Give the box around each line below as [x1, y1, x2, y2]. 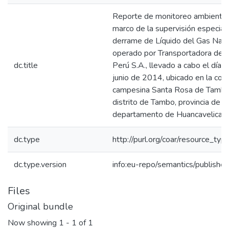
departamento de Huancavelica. [112, 109, 224, 120]
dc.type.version [14, 159, 66, 170]
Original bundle [8, 200, 73, 213]
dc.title [14, 60, 38, 71]
